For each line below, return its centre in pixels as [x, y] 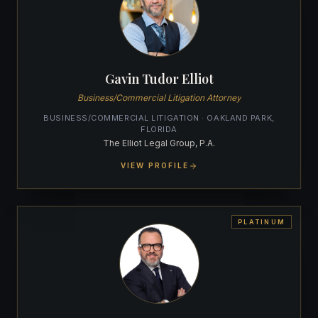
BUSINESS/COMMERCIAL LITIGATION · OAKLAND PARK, [159, 118]
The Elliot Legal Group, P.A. [159, 143]
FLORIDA [159, 130]
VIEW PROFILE [155, 166]
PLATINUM [262, 222]
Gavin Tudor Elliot [159, 79]
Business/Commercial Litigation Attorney [159, 98]
